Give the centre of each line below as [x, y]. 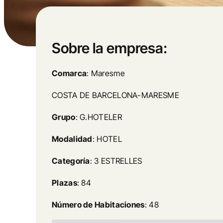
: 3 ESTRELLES [116, 161]
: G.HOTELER [99, 117]
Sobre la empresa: [110, 48]
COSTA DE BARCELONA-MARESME [115, 95]
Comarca [69, 73]
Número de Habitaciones [98, 205]
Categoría [71, 161]
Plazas [64, 183]
